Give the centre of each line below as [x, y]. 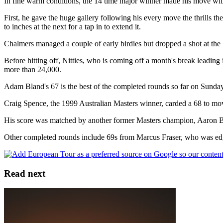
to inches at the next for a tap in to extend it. [72, 26]
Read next [25, 173]
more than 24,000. [33, 69]
